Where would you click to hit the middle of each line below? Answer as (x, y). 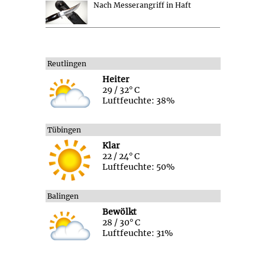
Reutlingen (67, 64)
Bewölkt (119, 212)
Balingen (63, 196)
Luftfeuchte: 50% (138, 167)
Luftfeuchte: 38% (138, 101)
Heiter (115, 80)
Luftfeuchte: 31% (138, 233)
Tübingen (64, 130)
